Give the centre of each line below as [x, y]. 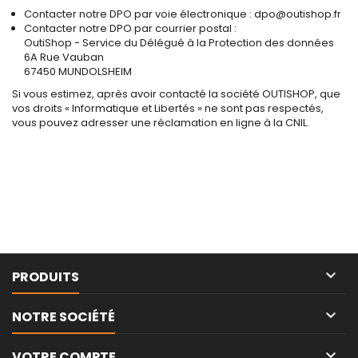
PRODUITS [46, 277]
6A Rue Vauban [64, 57]
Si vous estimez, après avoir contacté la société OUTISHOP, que [176, 94]
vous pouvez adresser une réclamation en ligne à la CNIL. [161, 123]
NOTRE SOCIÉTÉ [64, 317]
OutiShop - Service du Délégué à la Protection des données [179, 43]
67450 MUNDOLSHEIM [78, 72]
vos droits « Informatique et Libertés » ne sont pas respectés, [168, 108]
